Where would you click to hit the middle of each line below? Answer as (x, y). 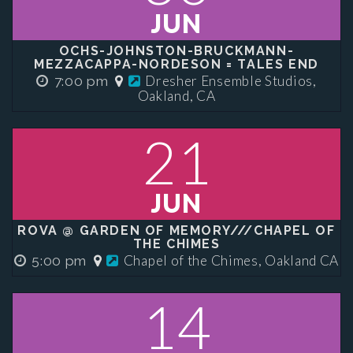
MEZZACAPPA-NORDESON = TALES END (176, 64)
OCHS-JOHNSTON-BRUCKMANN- (176, 51)
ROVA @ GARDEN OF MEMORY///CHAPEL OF (176, 230)
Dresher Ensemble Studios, (231, 81)
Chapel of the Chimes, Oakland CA (231, 260)
